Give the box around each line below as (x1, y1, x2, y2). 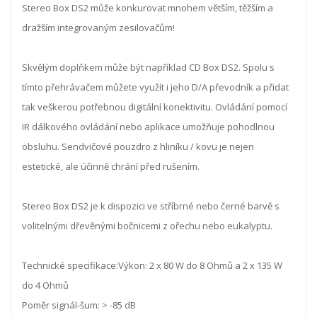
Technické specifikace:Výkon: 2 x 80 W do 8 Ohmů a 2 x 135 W (22, 258, 282, 272)
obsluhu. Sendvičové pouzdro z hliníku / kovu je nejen (22, 139, 254, 153)
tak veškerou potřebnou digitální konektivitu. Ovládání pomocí (22, 100, 287, 113)
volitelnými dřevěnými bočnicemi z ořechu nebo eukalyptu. (22, 219, 272, 232)
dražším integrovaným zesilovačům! (22, 21, 175, 34)
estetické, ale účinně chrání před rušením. (22, 159, 200, 173)
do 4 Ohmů (22, 278, 69, 292)
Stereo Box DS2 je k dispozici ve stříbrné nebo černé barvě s (22, 199, 279, 212)
